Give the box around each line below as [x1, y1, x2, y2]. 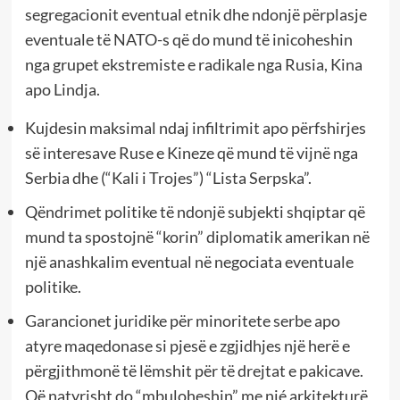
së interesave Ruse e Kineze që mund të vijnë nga [24, 143, 358, 163]
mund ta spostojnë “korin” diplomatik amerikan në [24, 227, 370, 247]
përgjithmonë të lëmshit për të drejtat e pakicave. [24, 361, 363, 381]
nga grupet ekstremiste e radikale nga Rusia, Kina [24, 54, 362, 75]
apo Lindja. [24, 79, 100, 100]
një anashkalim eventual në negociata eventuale [24, 252, 354, 272]
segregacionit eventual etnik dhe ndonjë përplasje [24, 4, 367, 25]
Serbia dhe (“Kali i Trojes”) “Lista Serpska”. [24, 168, 312, 188]
